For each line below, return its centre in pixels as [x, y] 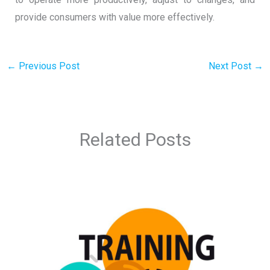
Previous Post [48, 66]
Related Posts [135, 140]
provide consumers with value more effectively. [115, 17]
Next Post [231, 66]
